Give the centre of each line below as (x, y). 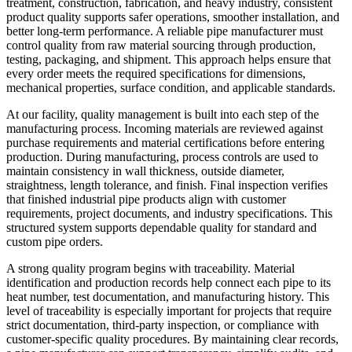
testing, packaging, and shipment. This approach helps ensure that (169, 60)
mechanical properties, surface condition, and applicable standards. (171, 88)
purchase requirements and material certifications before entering (165, 143)
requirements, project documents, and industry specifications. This (169, 214)
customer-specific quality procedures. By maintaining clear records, (172, 339)
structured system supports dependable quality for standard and (161, 228)
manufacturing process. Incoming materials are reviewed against (165, 129)
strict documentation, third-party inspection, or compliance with (163, 325)
